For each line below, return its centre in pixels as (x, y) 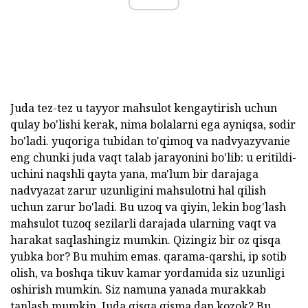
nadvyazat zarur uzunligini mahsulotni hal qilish (138, 191)
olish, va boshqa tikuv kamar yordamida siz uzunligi (147, 273)
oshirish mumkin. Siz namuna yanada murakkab (138, 290)
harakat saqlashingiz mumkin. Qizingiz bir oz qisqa (145, 240)
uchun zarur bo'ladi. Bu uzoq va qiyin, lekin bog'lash (148, 207)
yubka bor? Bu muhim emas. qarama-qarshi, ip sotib (148, 257)
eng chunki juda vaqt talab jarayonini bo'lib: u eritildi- (153, 158)
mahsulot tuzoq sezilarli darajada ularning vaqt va (143, 224)
